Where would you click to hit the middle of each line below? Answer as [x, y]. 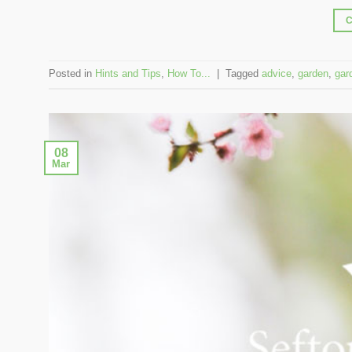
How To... [189, 74]
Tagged [244, 74]
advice [277, 74]
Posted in [72, 74]
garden [313, 74]
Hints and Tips [128, 74]
